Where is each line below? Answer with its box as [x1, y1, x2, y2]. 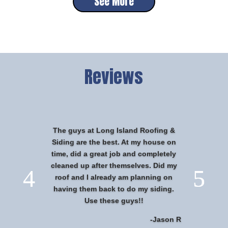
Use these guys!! [84, 196, 144, 205]
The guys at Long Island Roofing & [52, 126, 175, 135]
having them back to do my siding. [53, 185, 175, 193]
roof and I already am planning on [55, 173, 173, 182]
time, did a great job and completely [51, 150, 177, 158]
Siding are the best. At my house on [51, 138, 176, 147]
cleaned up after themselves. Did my [50, 161, 177, 170]
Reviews [84, 64, 144, 90]
